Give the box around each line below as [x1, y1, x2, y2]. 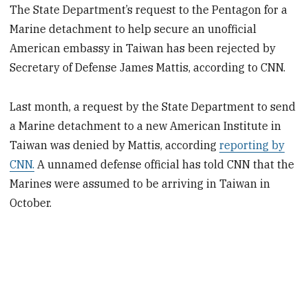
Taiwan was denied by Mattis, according [10, 137, 220, 152]
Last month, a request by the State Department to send [10, 99, 296, 113]
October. [10, 195, 52, 210]
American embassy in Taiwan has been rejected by [10, 41, 276, 56]
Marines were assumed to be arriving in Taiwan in [10, 176, 271, 190]
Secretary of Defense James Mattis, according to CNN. [10, 60, 286, 75]
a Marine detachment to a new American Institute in [10, 118, 282, 133]
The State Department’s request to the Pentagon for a [10, 3, 288, 17]
